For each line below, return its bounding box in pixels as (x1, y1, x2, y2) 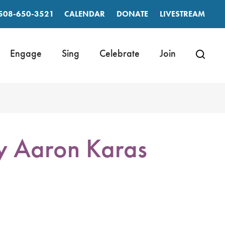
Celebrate (99, 47, 140, 60)
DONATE (116, 9, 148, 19)
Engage (10, 47, 42, 60)
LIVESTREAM (159, 9, 205, 19)
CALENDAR (64, 9, 105, 19)
